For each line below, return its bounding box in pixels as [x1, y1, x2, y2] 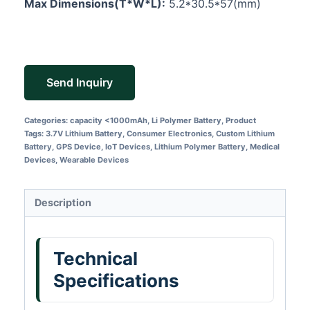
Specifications [53, 270, 179, 292]
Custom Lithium [216, 129, 275, 138]
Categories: [24, 116, 70, 125]
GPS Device [56, 142, 101, 152]
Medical [250, 142, 280, 152]
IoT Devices [105, 142, 150, 152]
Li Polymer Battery [152, 116, 221, 125]
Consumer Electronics [127, 129, 212, 138]
